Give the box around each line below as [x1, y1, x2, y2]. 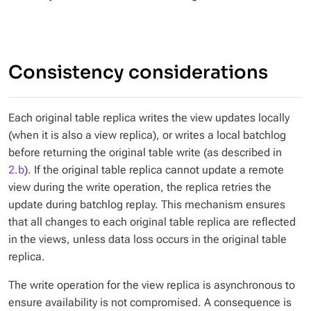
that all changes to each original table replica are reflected [8, 215, 296, 228]
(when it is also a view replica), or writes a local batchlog [8, 128, 286, 142]
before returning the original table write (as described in [8, 146, 282, 159]
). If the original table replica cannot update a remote [24, 163, 284, 176]
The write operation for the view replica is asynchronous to [8, 278, 295, 292]
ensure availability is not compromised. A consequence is [8, 296, 292, 309]
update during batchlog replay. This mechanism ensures [8, 198, 285, 211]
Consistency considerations [8, 61, 268, 84]
